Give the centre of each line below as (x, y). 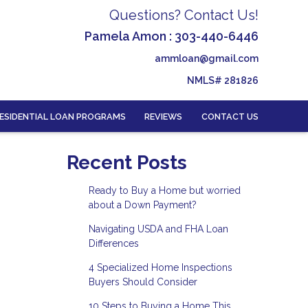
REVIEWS (164, 116)
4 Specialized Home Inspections (160, 268)
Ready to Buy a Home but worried (164, 191)
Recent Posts (127, 163)
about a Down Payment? (142, 205)
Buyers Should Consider (143, 282)
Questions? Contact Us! (184, 15)
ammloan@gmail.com (207, 58)
